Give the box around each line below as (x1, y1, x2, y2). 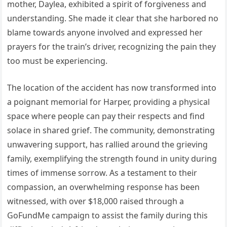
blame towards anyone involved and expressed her (7, 27, 203, 39)
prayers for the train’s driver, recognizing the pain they (7, 41, 216, 53)
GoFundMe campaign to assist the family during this (7, 210, 208, 221)
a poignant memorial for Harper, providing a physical (7, 96, 210, 108)
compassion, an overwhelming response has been (7, 181, 200, 193)
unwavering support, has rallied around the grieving (7, 139, 208, 150)
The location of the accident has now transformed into (7, 82, 217, 94)
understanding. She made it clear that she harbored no (7, 13, 219, 24)
